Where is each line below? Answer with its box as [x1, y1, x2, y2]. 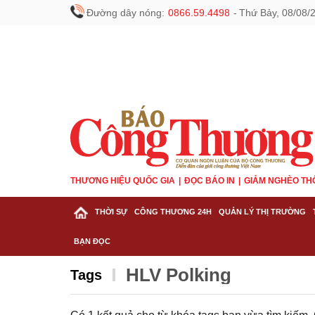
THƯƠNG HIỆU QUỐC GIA [70, 176, 175, 186]
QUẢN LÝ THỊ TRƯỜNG [219, 207, 306, 216]
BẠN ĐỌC [74, 237, 110, 245]
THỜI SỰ [95, 207, 127, 216]
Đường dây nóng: [86, 7, 165, 18]
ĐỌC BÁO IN [184, 176, 235, 186]
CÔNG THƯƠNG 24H [134, 207, 212, 216]
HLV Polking [126, 264, 231, 285]
